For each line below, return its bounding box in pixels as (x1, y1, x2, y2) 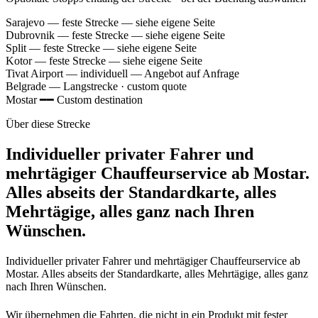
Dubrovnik (6, 29, 55, 41)
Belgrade (6, 80, 46, 92)
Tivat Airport (6, 67, 63, 79)
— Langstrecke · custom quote (46, 80, 187, 92)
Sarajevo (6, 16, 45, 28)
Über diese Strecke (6, 118, 90, 130)
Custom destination (57, 94, 143, 106)
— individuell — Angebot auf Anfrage (63, 67, 239, 79)
